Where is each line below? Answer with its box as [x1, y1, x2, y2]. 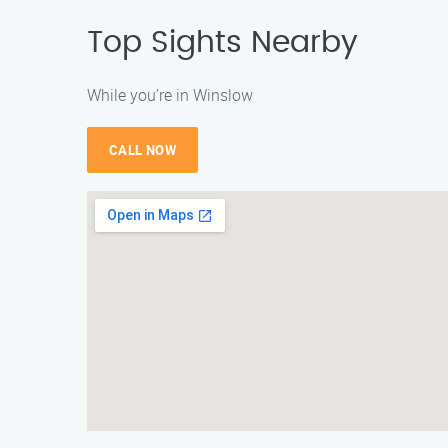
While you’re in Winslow [87, 84, 253, 106]
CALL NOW [109, 141, 177, 159]
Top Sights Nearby [87, 28, 358, 58]
